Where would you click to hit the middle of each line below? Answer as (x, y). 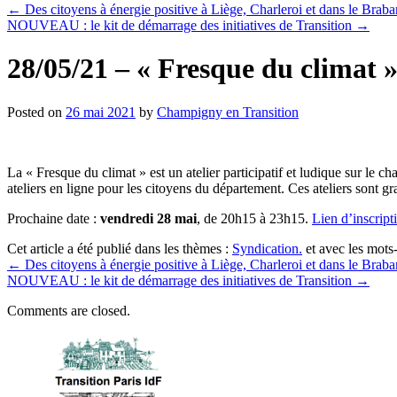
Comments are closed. (69, 310)
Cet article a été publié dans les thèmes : (120, 248)
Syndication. (267, 248)
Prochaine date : (54, 218)
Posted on (35, 112)
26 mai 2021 (101, 112)
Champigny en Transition (228, 112)
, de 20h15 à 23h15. (254, 218)
